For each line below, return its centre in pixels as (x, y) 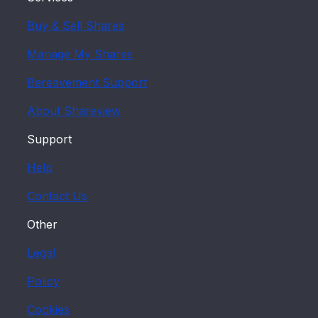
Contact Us (57, 196)
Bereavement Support (87, 82)
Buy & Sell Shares (76, 26)
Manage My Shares (80, 54)
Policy (44, 281)
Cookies (49, 309)
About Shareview (74, 111)
